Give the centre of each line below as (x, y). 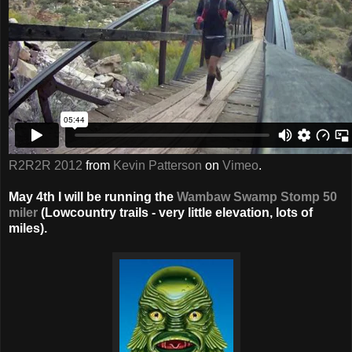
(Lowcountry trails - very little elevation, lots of (175, 212)
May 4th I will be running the (93, 196)
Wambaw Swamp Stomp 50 (257, 196)
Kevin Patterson (158, 165)
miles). (28, 228)
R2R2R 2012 (46, 165)
